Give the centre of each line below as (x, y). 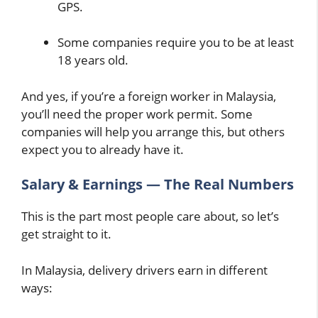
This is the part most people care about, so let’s (150, 216)
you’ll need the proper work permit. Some (137, 114)
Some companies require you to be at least (176, 43)
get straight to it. (66, 234)
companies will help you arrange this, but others (153, 131)
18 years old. (93, 60)
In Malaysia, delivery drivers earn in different (144, 270)
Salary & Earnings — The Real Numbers (158, 185)
